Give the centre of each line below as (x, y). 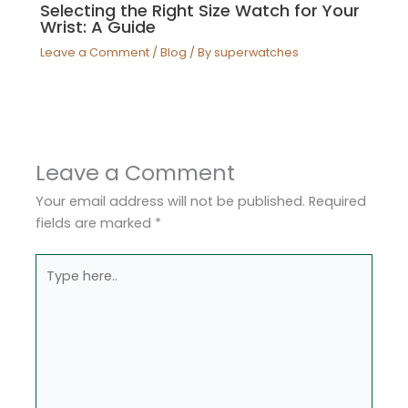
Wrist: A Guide (98, 26)
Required (338, 202)
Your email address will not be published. (171, 202)
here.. (52, 286)
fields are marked (96, 224)
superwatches (257, 53)
